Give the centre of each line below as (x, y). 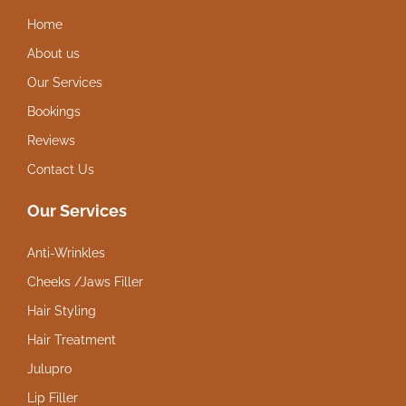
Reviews (51, 140)
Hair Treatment (72, 339)
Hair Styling (62, 310)
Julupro (49, 368)
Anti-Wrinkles (66, 252)
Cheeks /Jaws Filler (85, 281)
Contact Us (61, 169)
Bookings (54, 111)
